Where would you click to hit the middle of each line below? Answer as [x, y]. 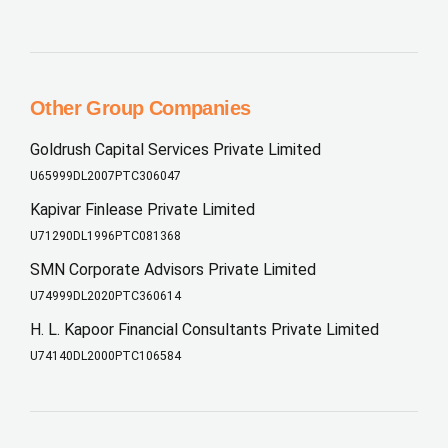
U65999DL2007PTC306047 [105, 176]
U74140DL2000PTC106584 [105, 355]
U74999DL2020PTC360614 [105, 295]
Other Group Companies [140, 107]
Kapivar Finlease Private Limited [142, 210]
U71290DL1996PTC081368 [105, 236]
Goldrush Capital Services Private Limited [175, 150]
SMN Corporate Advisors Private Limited [173, 269]
